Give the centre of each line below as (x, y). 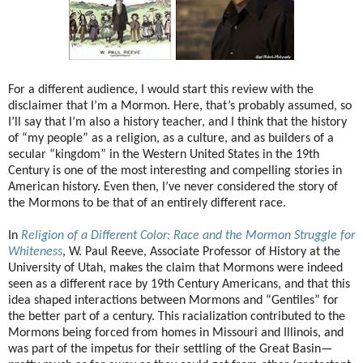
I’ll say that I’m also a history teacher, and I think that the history (177, 123)
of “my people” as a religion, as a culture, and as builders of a (171, 139)
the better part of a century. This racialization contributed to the (177, 317)
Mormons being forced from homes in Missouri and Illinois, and (176, 333)
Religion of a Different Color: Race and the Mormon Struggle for (188, 236)
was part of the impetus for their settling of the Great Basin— (170, 350)
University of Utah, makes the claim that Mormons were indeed (175, 269)
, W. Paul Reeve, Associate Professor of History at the (201, 252)
